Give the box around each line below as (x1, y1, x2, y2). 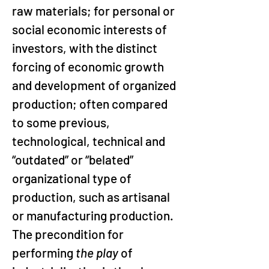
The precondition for (12, 226, 126, 241)
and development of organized (12, 77, 178, 92)
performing (12, 245, 76, 260)
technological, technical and (12, 133, 168, 148)
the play (76, 245, 118, 260)
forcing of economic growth (12, 59, 166, 74)
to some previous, (12, 115, 112, 130)
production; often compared (12, 96, 170, 111)
